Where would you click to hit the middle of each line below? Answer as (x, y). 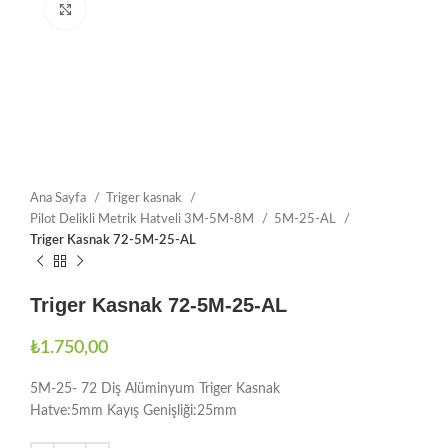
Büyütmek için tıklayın (148, 9)
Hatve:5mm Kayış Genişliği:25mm (133, 411)
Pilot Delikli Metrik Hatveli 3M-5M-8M (143, 219)
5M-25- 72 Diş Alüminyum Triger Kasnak (155, 389)
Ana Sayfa (59, 198)
